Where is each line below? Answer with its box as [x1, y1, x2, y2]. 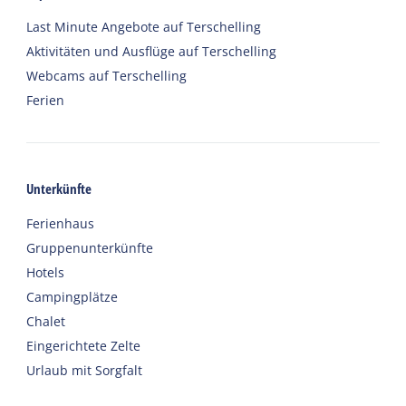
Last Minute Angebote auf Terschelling [26, 17, 262, 35]
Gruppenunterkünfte [26, 238, 154, 256]
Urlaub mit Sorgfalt [26, 361, 143, 379]
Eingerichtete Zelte [26, 336, 141, 354]
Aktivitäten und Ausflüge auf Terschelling [26, 42, 277, 60]
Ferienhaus [26, 214, 95, 232]
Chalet [26, 312, 66, 330]
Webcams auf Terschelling [26, 66, 188, 84]
